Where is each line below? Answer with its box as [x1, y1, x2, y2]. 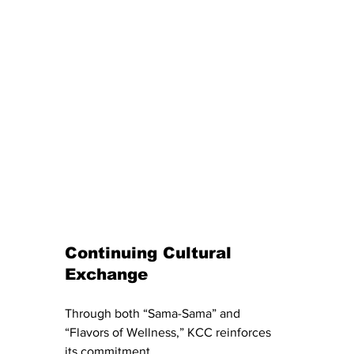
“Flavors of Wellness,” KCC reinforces [65, 326, 274, 340]
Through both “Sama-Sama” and [65, 307, 243, 321]
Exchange [65, 265, 148, 284]
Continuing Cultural [65, 244, 237, 262]
